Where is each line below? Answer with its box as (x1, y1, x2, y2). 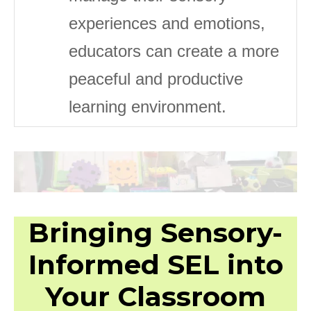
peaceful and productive (69, 69, 243, 89)
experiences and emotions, (69, 14, 265, 33)
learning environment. (69, 97, 226, 117)
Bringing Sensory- (28, 215, 283, 249)
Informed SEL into (28, 247, 283, 281)
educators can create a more (69, 42, 279, 61)
